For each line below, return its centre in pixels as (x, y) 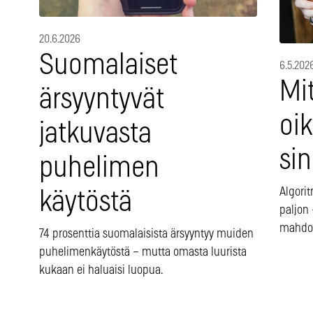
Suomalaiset (108, 66)
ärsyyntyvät (102, 100)
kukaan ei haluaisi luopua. (101, 271)
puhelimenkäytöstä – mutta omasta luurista (143, 253)
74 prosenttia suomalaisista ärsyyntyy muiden (146, 234)
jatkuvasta (95, 134)
